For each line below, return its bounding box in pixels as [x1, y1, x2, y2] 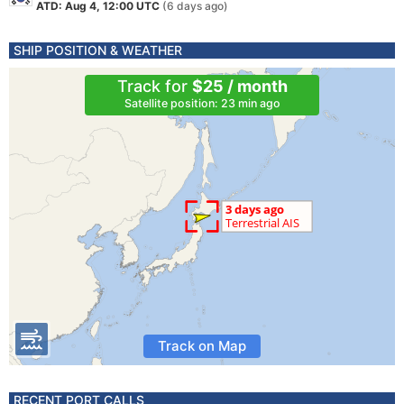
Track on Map [158, 337, 246, 354]
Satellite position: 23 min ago [124, 96, 280, 110]
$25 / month [191, 77, 288, 96]
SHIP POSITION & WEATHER [14, 42, 182, 58]
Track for [116, 77, 192, 96]
